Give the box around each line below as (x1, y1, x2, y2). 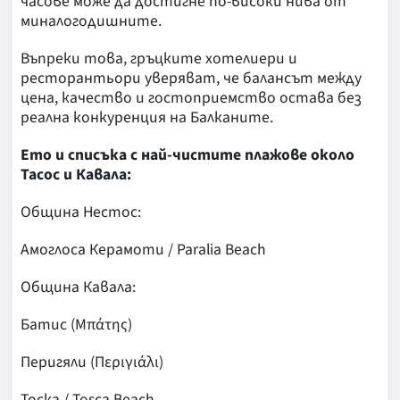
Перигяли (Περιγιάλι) (21, 351, 163, 374)
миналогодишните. (21, 10, 162, 33)
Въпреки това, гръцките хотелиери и (21, 47, 297, 71)
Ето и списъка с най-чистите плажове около (21, 144, 354, 167)
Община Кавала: (21, 276, 136, 299)
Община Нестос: (21, 201, 141, 224)
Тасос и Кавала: (21, 163, 131, 187)
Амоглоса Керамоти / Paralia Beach (21, 238, 266, 262)
